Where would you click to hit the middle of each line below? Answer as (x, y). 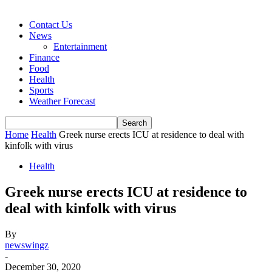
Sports (41, 90)
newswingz (27, 245)
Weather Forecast (62, 101)
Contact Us (51, 25)
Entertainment (80, 46)
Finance (44, 57)
